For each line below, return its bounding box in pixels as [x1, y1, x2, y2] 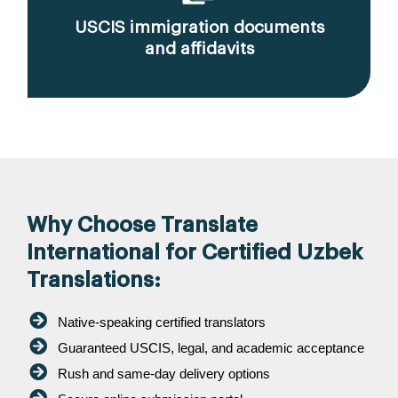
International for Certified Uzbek [27, 242, 362, 264]
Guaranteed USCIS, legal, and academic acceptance [58, 340, 364, 356]
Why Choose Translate [27, 214, 258, 236]
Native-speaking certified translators [58, 314, 266, 330]
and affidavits [144, 40, 254, 58]
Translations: [27, 269, 161, 291]
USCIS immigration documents [74, 19, 324, 36]
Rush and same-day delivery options [58, 366, 270, 382]
